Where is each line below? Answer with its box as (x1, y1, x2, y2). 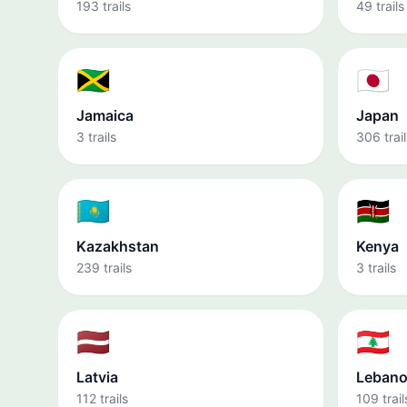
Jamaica (76, 106, 134, 124)
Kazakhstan (76, 237, 159, 255)
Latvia (76, 368, 118, 386)
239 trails (76, 260, 132, 275)
